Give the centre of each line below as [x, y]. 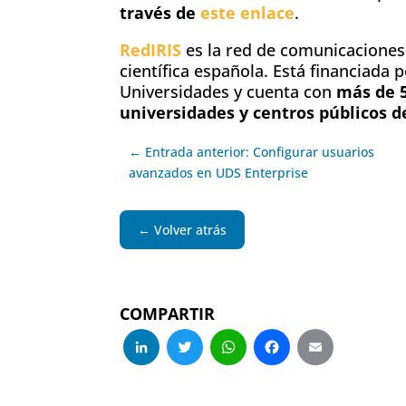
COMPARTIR [167, 313]
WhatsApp [326, 355]
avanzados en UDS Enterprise [218, 172]
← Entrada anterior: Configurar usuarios [251, 151]
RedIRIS [150, 49]
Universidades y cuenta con [228, 91]
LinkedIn [228, 355]
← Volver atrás [182, 229]
